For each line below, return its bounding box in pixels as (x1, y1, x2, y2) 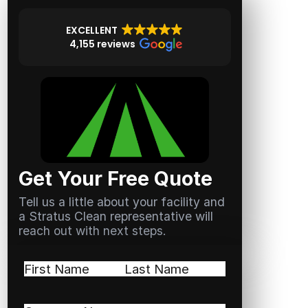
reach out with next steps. (18, 223, 166, 238)
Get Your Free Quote (18, 166, 212, 190)
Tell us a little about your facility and (18, 195, 225, 209)
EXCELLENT (66, 23, 118, 37)
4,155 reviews (69, 37, 135, 51)
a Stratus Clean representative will (18, 209, 213, 223)
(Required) (58, 261, 121, 276)
